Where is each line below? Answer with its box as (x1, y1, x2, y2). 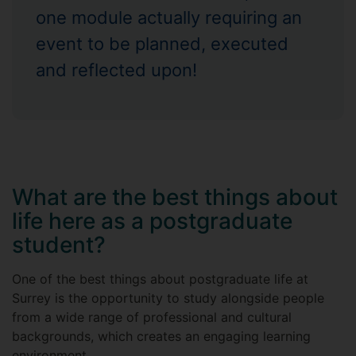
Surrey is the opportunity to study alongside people (12, 290, 324, 306)
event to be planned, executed (36, 33, 288, 54)
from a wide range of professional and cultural (12, 309, 292, 325)
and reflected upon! (36, 60, 197, 80)
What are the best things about (12, 184, 338, 211)
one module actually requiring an (36, 7, 302, 28)
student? (12, 231, 106, 258)
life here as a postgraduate (12, 207, 292, 234)
